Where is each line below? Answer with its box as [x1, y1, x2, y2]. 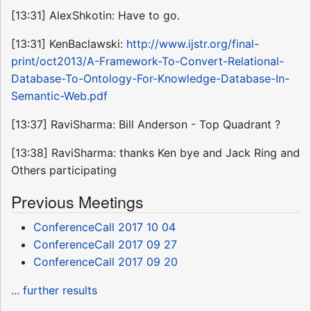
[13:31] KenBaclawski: [11, 37, 126, 51]
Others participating [11, 163, 117, 178]
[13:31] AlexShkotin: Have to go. [11, 8, 180, 23]
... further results [11, 283, 97, 298]
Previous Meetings [11, 190, 144, 214]
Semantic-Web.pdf [11, 89, 108, 103]
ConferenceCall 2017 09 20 [33, 255, 178, 269]
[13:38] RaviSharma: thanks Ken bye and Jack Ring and [11, 146, 300, 160]
